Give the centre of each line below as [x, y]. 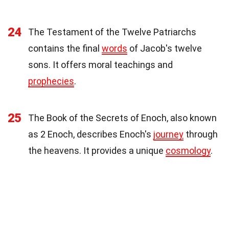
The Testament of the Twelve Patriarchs [112, 32]
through [201, 134]
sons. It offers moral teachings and [100, 65]
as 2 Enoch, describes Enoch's [91, 134]
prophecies [51, 81]
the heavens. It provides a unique [97, 151]
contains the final [65, 49]
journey [168, 134]
